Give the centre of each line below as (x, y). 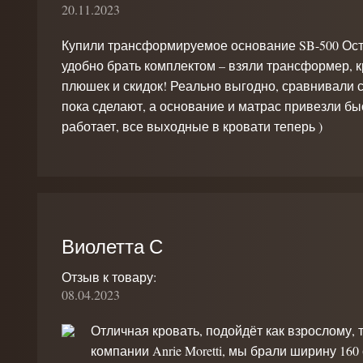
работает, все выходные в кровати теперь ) (192, 126)
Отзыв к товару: (109, 277)
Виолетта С (112, 246)
